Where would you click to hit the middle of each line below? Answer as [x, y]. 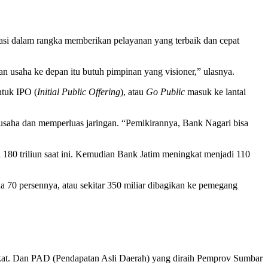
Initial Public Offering [79, 92]
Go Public [165, 92]
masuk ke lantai [215, 92]
